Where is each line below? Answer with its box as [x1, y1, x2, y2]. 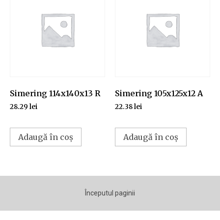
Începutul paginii [85, 189, 135, 197]
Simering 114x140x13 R [10, 88, 101, 99]
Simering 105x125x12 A [115, 88, 203, 99]
